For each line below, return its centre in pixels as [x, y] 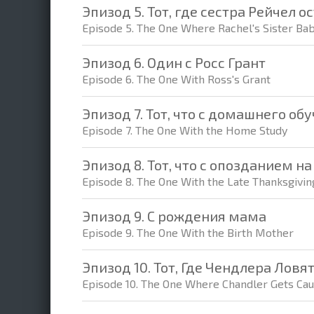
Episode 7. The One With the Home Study [185, 130]
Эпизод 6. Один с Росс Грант [174, 62]
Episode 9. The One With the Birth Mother [188, 232]
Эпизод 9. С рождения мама [174, 216]
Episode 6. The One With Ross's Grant [176, 79]
